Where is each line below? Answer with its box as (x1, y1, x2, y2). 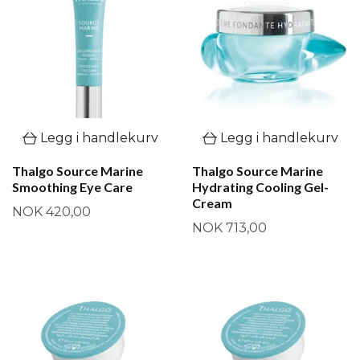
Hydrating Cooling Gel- (192, 179, 329, 195)
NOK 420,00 (12, 204, 91, 220)
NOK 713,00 (192, 220, 267, 236)
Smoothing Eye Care (12, 179, 133, 195)
